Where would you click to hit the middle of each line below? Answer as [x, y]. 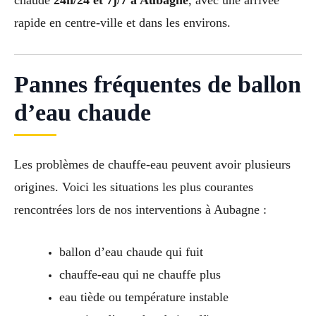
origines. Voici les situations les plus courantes [134, 187]
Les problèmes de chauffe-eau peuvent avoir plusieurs [152, 164]
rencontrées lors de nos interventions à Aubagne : [140, 209]
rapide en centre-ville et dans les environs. [122, 22]
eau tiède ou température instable [144, 297]
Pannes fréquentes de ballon [158, 84]
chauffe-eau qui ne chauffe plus [140, 275]
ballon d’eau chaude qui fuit [131, 252]
